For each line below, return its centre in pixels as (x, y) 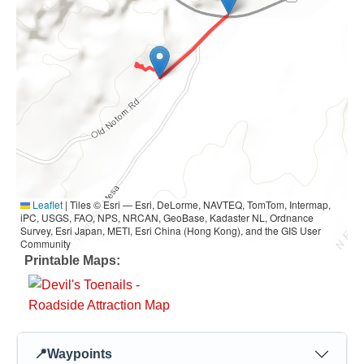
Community (45, 243)
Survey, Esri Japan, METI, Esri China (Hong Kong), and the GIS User (171, 230)
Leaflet (46, 204)
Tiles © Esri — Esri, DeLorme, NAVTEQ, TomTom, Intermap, (199, 204)
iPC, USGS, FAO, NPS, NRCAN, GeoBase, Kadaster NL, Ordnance (167, 217)
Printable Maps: (72, 260)
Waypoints (80, 354)
